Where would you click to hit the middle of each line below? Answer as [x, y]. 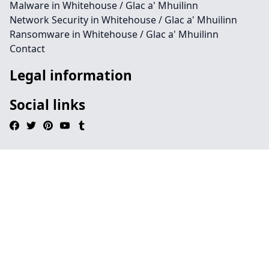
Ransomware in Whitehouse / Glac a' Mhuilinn [114, 34]
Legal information [71, 75]
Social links [47, 105]
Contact [27, 49]
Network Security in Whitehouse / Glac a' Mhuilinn [123, 20]
